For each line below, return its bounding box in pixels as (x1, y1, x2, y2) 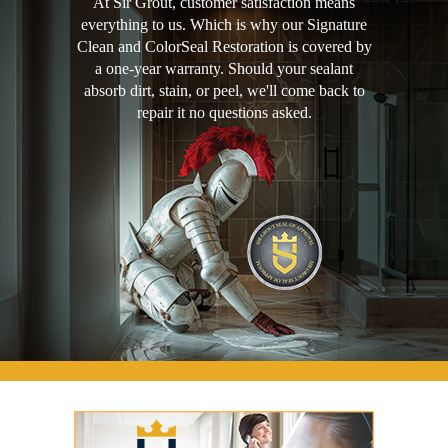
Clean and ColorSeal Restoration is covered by (76, 38, 372, 56)
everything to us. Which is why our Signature (81, 16, 367, 34)
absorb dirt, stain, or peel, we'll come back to (83, 82, 365, 100)
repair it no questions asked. (136, 104, 312, 122)
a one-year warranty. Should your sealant (95, 60, 353, 78)
